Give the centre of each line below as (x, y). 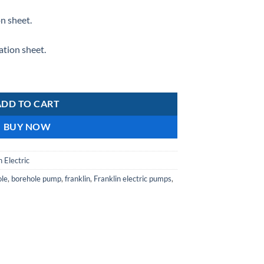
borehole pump (36, 179)
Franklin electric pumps (133, 179)
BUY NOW (27, 127)
